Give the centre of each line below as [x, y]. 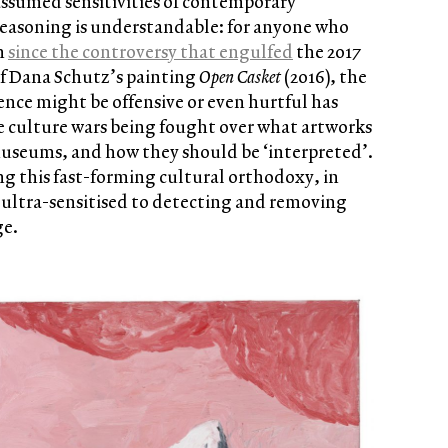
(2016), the [325, 76]
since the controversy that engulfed [150, 51]
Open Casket [241, 76]
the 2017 [327, 51]
